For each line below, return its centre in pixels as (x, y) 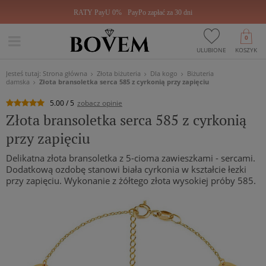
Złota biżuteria (119, 73)
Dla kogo (164, 73)
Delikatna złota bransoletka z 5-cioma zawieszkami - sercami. (131, 158)
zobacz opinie (100, 103)
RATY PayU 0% (98, 13)
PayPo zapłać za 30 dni (160, 13)
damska (18, 82)
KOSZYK (246, 50)
